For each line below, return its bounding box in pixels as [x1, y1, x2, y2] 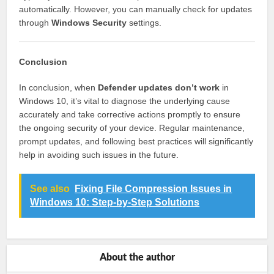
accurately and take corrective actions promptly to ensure [19, 109, 241, 119]
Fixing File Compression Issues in [75, 183, 232, 194]
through [19, 18, 52, 28]
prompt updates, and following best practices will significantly [19, 136, 254, 146]
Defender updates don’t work [98, 83, 220, 92]
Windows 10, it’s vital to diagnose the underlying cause [19, 96, 231, 106]
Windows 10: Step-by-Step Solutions [30, 197, 200, 207]
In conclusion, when [19, 83, 98, 92]
